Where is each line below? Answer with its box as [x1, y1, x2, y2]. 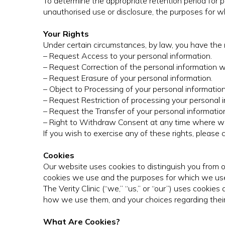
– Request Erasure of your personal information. [43, 73, 212, 83]
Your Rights [43, 29, 89, 39]
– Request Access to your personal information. [43, 51, 212, 61]
